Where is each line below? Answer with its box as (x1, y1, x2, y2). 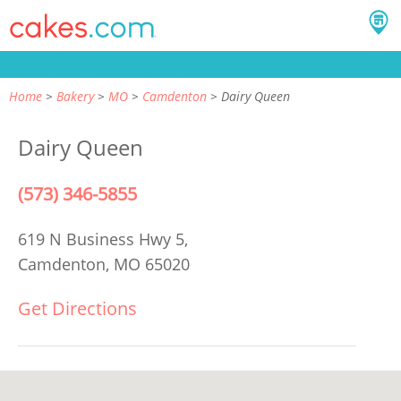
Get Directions (18, 296, 137, 320)
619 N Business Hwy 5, (18, 228, 192, 250)
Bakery (56, 88, 94, 105)
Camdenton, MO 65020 (18, 253, 190, 275)
